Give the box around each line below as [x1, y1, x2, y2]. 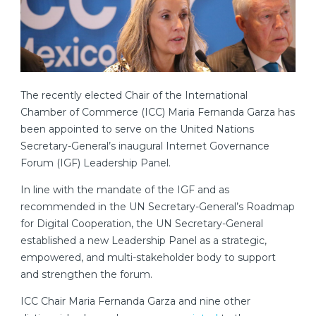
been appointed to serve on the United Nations [20, 122, 254, 135]
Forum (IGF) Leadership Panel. [20, 156, 171, 169]
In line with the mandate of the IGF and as [20, 183, 229, 196]
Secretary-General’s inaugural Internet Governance [20, 139, 269, 152]
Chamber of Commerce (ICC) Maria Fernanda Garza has [20, 105, 295, 119]
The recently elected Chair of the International [20, 88, 248, 102]
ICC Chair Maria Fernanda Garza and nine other [20, 294, 250, 308]
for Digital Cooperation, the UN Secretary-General [20, 217, 263, 230]
